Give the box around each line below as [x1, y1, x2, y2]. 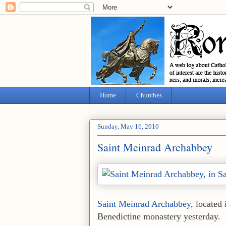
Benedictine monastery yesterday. [97, 211, 220, 221]
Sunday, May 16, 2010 [97, 123, 159, 131]
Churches [136, 91, 162, 99]
